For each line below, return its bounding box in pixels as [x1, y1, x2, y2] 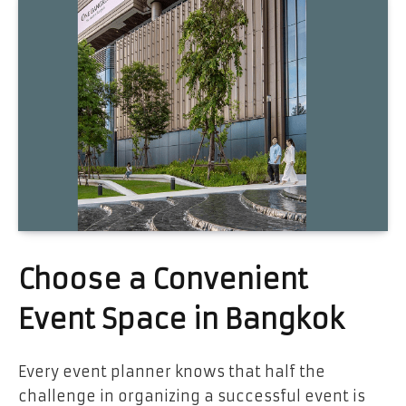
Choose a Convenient [18, 262, 308, 296]
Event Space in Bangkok [18, 302, 344, 336]
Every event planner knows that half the [18, 362, 325, 381]
